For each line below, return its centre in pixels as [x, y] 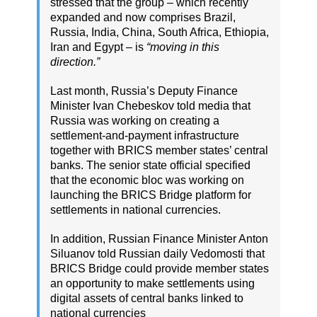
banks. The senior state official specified [150, 166]
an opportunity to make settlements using [152, 284]
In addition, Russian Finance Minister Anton [159, 239]
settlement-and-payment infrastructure [145, 136]
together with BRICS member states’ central [159, 151]
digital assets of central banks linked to [147, 299]
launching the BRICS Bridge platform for [151, 195]
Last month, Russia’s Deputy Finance [144, 91]
